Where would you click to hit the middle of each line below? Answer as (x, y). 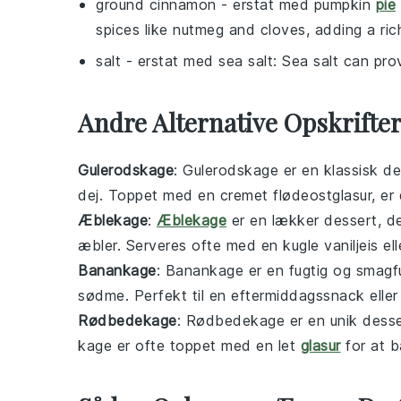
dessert (351, 221)
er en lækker (275, 221)
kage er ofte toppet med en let (189, 346)
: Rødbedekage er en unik (269, 321)
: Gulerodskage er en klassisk (278, 171)
